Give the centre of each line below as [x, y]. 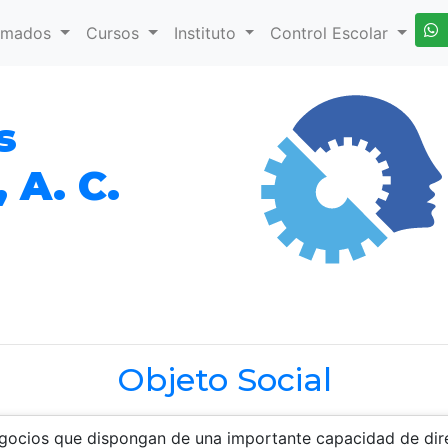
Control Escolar [329, 33]
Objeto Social [224, 380]
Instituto [207, 33]
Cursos [115, 33]
